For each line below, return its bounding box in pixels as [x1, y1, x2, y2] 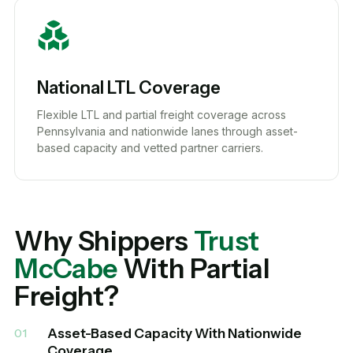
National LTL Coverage [37, 77, 221, 98]
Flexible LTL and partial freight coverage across [37, 108, 286, 121]
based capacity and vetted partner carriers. [37, 141, 263, 154]
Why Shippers [14, 225, 194, 258]
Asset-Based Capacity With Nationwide [47, 325, 302, 341]
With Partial [117, 252, 270, 285]
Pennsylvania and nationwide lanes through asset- [37, 124, 298, 138]
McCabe [14, 252, 117, 285]
